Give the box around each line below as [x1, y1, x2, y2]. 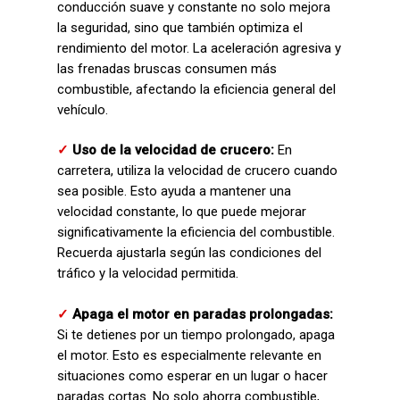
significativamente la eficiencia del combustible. [57, 224, 335, 240]
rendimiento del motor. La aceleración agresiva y [57, 39, 341, 56]
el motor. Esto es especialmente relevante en [57, 346, 321, 363]
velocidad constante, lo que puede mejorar [57, 204, 306, 220]
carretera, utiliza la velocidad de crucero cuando [57, 162, 337, 179]
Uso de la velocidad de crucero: [72, 142, 278, 158]
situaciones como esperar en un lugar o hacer [57, 367, 328, 384]
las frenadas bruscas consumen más [57, 60, 277, 77]
